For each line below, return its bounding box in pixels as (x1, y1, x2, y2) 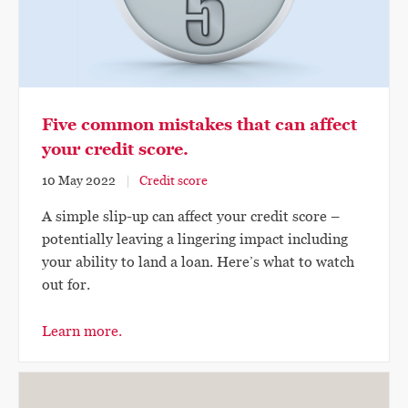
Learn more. (42, 321, 122, 341)
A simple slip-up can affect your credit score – (42, 207, 340, 226)
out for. (42, 275, 90, 294)
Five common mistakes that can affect (42, 113, 357, 136)
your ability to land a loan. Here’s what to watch (42, 252, 354, 271)
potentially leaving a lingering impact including (42, 229, 348, 249)
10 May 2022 (42, 172, 116, 189)
